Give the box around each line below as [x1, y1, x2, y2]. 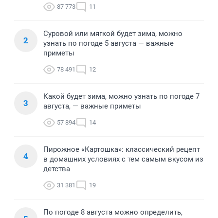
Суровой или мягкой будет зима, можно [43, 29, 182, 38]
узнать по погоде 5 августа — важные [43, 39, 174, 48]
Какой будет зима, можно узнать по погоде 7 [43, 92, 200, 101]
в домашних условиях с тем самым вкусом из [43, 155, 203, 164]
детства [43, 164, 70, 174]
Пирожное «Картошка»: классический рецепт [43, 145, 200, 154]
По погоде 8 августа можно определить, [43, 208, 182, 217]
